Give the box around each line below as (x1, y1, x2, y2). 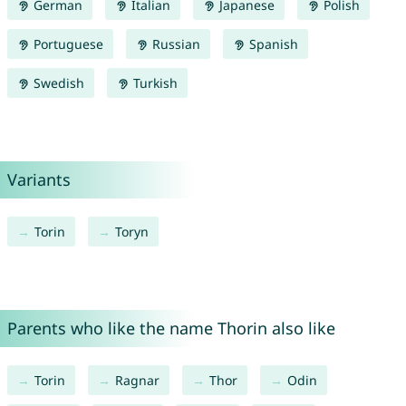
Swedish (29, 74, 84, 92)
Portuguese (29, 35, 103, 53)
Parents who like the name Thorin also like (6, 317, 335, 340)
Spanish (245, 35, 298, 53)
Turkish (129, 74, 178, 92)
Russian (148, 35, 200, 53)
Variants (6, 169, 71, 191)
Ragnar (114, 372, 159, 390)
